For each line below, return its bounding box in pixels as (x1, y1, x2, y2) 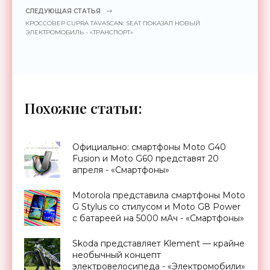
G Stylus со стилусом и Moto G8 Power (72, 201, 240, 212)
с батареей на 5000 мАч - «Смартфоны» (72, 212, 244, 224)
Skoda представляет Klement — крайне (72, 237, 245, 249)
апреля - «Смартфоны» (72, 164, 169, 175)
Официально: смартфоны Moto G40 (72, 141, 226, 152)
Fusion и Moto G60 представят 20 (72, 152, 219, 164)
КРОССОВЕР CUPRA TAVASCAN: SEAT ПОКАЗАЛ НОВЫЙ (25, 19, 200, 27)
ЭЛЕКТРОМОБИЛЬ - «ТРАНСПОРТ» (25, 28, 133, 36)
